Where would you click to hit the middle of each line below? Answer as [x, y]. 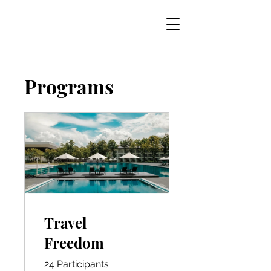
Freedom [74, 242]
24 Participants [77, 264]
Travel [65, 222]
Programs [69, 86]
